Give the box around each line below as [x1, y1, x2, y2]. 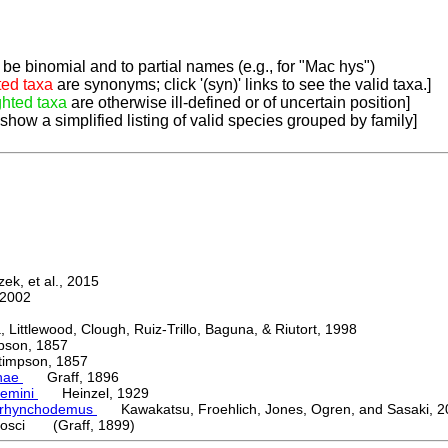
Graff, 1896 [23, 369, 119, 386]
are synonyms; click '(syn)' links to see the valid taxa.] [53, 76, 431, 94]
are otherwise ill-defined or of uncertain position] [67, 94, 410, 112]
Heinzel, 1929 [38, 385, 149, 402]
